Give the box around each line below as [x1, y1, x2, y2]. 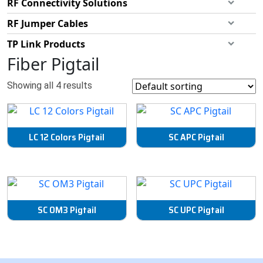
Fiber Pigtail [7, 52, 99, 75]
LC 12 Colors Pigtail [29, 130, 105, 144]
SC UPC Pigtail [168, 202, 224, 217]
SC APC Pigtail [168, 130, 224, 144]
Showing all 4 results [7, 80, 92, 91]
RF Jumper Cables [7, 17, 88, 30]
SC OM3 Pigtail [37, 202, 96, 217]
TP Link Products [7, 38, 85, 50]
